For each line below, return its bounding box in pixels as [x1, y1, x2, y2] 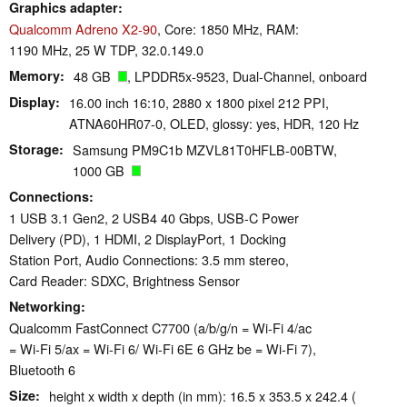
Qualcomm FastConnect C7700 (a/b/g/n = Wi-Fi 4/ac [9, 318, 312, 338]
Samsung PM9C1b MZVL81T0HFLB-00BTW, [73, 140, 337, 160]
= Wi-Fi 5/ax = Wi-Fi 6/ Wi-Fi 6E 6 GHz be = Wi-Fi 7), [9, 339, 316, 359]
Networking [9, 297, 81, 316]
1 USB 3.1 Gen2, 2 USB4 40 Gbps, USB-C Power [9, 208, 299, 228]
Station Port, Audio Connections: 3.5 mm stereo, [9, 250, 289, 270]
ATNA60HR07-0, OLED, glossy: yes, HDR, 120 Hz [69, 114, 359, 134]
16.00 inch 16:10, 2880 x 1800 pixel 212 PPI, [69, 93, 329, 113]
